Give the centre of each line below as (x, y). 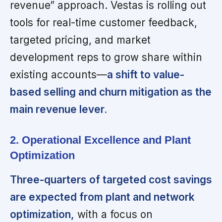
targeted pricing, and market (80, 40)
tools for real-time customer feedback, (104, 22)
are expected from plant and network (102, 197)
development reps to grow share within (106, 57)
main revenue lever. (58, 109)
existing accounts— (58, 74)
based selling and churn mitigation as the (111, 92)
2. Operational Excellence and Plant (100, 140)
